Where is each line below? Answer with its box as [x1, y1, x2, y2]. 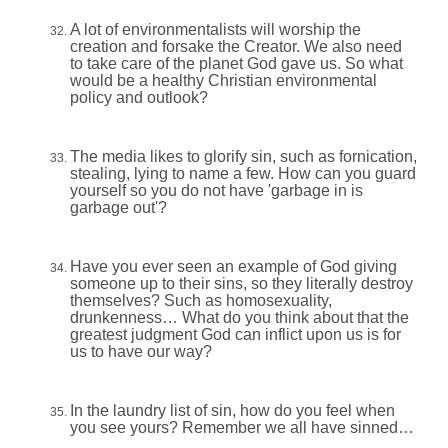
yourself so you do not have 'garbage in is [70, 182, 363, 200]
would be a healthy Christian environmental [70, 72, 377, 90]
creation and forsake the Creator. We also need [70, 38, 402, 56]
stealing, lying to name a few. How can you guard [70, 165, 416, 183]
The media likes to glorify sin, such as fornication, [70, 148, 417, 166]
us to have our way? [70, 343, 212, 361]
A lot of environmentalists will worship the [70, 21, 361, 39]
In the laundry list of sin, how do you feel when [70, 402, 395, 420]
